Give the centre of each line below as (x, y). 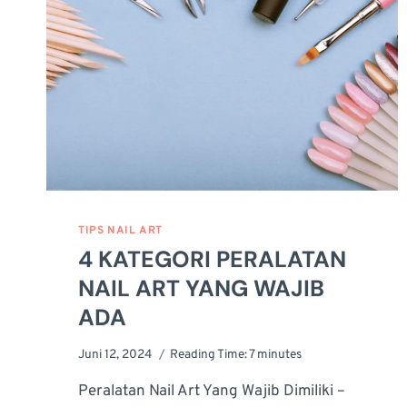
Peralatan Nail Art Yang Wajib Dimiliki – (212, 391)
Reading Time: (209, 354)
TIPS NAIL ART (120, 231)
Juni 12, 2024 (115, 354)
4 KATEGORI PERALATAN (213, 260)
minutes (280, 354)
